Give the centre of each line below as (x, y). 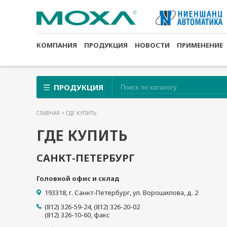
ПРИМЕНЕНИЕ (200, 45)
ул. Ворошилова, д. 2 (165, 193)
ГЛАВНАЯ (49, 113)
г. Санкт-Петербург (99, 193)
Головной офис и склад (78, 178)
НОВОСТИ (152, 45)
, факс (100, 215)
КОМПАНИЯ (57, 45)
